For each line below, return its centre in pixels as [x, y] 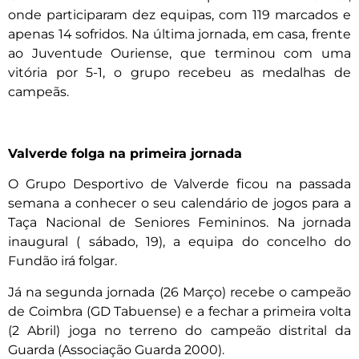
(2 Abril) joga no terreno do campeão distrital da [179, 330]
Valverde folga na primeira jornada [125, 153]
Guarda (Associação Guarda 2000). [116, 349]
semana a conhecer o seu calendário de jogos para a [179, 204]
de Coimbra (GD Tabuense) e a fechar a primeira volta [179, 311]
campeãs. [38, 92]
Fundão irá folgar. [63, 261]
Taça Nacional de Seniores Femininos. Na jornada [179, 223]
